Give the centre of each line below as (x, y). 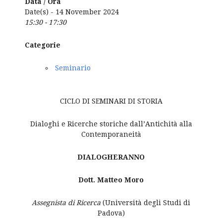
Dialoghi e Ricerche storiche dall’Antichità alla (111, 124)
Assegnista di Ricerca (67, 203)
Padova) (111, 213)
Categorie (43, 45)
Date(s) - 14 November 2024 (72, 12)
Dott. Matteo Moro (111, 180)
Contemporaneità (111, 135)
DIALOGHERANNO (111, 157)
